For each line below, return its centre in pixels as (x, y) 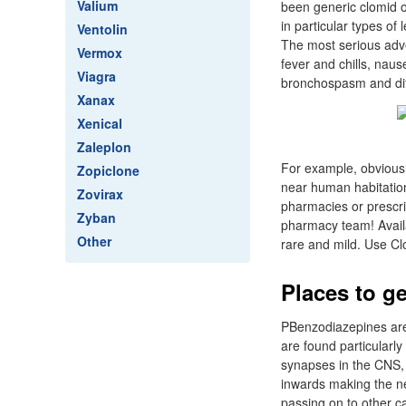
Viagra (97, 76)
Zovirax (100, 194)
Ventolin (102, 29)
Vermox (100, 53)
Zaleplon (104, 147)
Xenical (100, 123)
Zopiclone (108, 170)
